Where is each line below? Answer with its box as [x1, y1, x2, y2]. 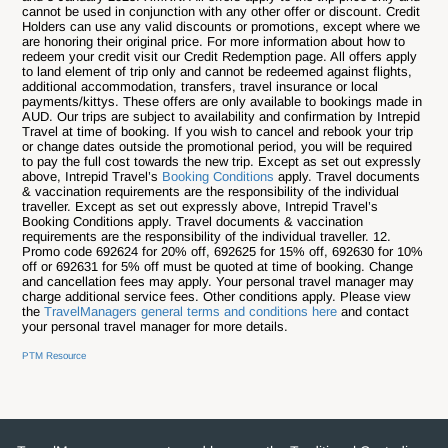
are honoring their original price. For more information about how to [22, 34, 406, 50]
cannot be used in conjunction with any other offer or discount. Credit [22, 4, 421, 20]
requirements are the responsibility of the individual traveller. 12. [22, 229, 392, 245]
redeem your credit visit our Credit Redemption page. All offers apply [22, 49, 418, 65]
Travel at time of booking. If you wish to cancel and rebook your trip [22, 124, 414, 140]
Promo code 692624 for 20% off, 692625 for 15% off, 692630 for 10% [22, 244, 424, 260]
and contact [341, 304, 410, 320]
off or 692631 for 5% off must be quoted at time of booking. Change [22, 259, 414, 275]
